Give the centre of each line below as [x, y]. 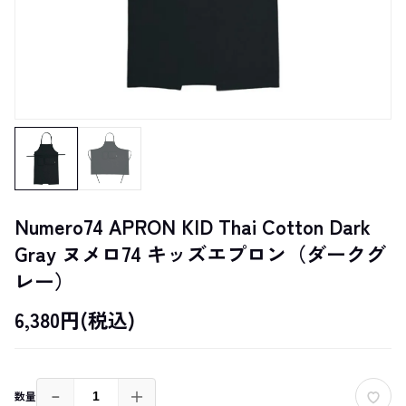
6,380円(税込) [75, 319]
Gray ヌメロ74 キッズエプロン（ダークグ [200, 252]
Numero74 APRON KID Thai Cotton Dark [193, 225]
